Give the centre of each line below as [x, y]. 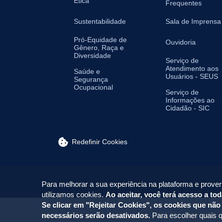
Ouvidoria [181, 42]
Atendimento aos [192, 68]
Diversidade [92, 55]
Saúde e [87, 71]
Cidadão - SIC [188, 108]
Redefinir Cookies [100, 141]
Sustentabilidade [100, 21]
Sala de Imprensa [193, 21]
